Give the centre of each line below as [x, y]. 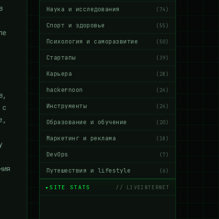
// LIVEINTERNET [143, 187]
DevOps [57, 154]
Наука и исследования [83, 9]
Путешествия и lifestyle [89, 171]
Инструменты [67, 106]
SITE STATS [70, 187]
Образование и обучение [87, 122]
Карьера [59, 74]
